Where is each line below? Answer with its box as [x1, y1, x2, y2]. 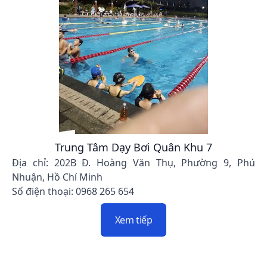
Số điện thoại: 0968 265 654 [12, 185, 134, 198]
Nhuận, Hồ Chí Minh [12, 170, 103, 184]
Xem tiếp [114, 213, 153, 227]
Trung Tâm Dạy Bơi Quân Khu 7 [55, 140, 212, 155]
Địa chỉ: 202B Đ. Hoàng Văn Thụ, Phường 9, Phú [12, 156, 255, 170]
